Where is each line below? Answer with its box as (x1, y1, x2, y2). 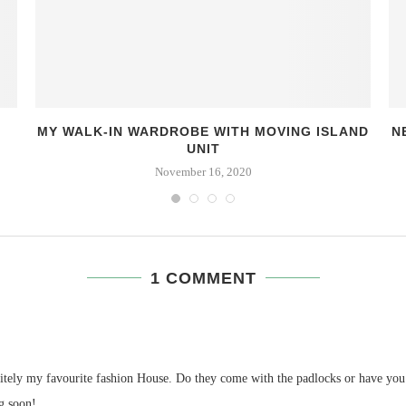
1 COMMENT (150, 268, 256, 287)
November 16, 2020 (154, 164, 252, 179)
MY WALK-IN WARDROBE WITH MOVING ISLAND (37, 123, 369, 139)
